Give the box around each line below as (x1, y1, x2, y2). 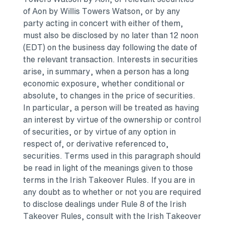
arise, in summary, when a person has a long (23, 65, 189, 78)
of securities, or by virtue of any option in (23, 126, 176, 138)
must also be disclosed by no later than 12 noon (23, 29, 198, 42)
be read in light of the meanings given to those (23, 162, 193, 174)
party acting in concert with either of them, (23, 17, 183, 30)
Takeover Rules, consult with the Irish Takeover (23, 210, 201, 222)
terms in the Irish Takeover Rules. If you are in (23, 174, 195, 186)
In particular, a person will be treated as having (23, 101, 199, 114)
